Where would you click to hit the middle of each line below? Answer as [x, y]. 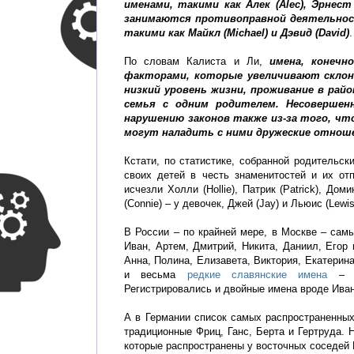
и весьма [156, 275]
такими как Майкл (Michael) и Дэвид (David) [237, 33]
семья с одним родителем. [205, 104]
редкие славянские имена [257, 275]
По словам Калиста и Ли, [197, 62]
